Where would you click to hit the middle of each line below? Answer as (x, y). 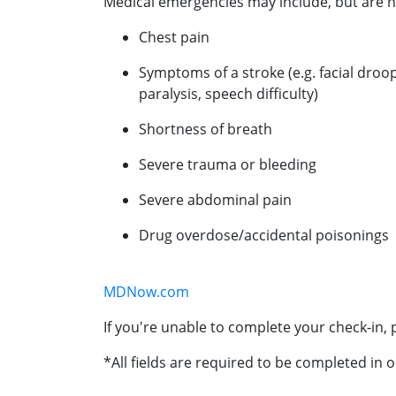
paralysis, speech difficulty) (228, 93)
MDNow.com (146, 291)
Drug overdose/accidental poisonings (264, 235)
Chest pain (174, 37)
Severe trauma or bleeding (228, 164)
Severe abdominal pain (215, 199)
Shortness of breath (206, 129)
